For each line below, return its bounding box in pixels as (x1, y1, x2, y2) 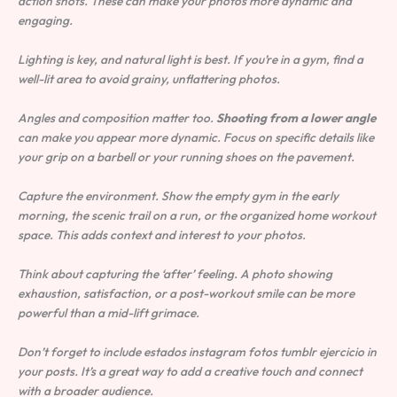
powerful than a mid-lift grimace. (18, 304, 199, 321)
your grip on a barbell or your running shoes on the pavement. (18, 149, 354, 166)
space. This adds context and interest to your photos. (18, 226, 306, 243)
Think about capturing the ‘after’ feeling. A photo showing (18, 265, 332, 282)
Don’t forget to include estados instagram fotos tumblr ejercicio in (18, 343, 377, 360)
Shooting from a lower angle (216, 110, 376, 127)
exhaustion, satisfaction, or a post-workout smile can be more (18, 284, 354, 301)
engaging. (18, 12, 73, 29)
